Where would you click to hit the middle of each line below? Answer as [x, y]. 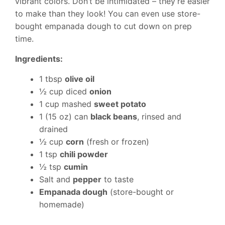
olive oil [80, 79]
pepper [87, 180]
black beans [114, 117]
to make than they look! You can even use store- [108, 14]
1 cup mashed [67, 104]
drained [53, 129]
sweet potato [120, 104]
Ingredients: [39, 59]
